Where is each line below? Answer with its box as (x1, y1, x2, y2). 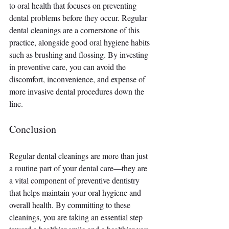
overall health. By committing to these (9, 199, 132, 211)
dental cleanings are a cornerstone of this (9, 25, 142, 36)
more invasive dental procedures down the (9, 86, 146, 97)
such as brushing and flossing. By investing (9, 49, 150, 60)
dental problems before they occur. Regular (9, 12, 149, 24)
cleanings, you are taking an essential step (9, 212, 145, 223)
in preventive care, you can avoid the (9, 61, 128, 73)
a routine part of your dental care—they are (9, 163, 149, 174)
